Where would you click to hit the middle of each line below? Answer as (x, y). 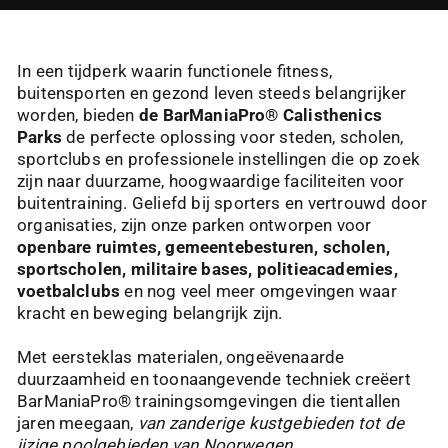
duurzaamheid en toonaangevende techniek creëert (214, 379)
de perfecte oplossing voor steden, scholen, (232, 137)
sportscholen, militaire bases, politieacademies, (207, 269)
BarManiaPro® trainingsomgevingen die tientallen (209, 401)
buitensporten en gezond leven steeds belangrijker (212, 93)
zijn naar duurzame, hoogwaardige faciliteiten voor (211, 181)
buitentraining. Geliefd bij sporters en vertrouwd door (222, 203)
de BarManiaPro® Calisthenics (260, 115)
